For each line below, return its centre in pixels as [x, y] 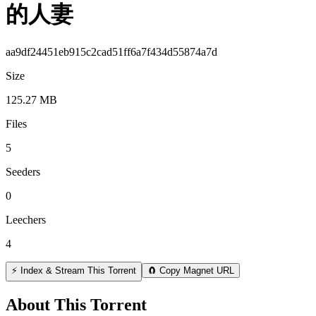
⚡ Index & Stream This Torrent [74, 270]
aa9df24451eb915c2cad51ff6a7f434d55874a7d [111, 51]
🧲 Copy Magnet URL [191, 270]
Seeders [23, 171]
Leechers [26, 219]
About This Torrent [76, 304]
